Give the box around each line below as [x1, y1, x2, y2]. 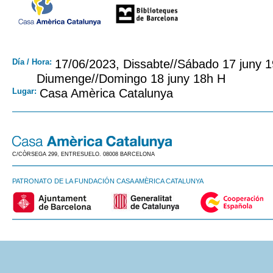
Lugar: [12, 86, 37, 96]
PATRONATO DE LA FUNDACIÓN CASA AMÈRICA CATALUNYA [12, 177, 204, 185]
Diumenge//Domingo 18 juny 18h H [37, 71, 225, 85]
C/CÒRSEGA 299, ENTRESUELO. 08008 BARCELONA [12, 151, 155, 157]
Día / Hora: [12, 57, 52, 66]
